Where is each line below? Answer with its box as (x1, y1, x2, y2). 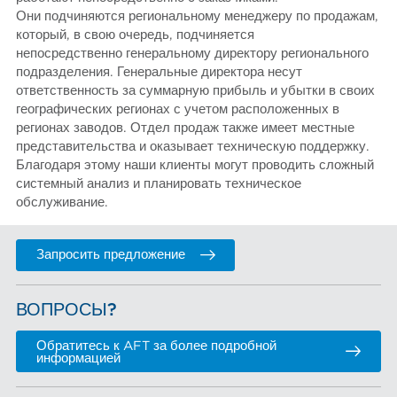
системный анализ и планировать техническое (16, 176, 302, 191)
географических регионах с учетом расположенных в (16, 102, 340, 116)
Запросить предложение (36, 248, 186, 262)
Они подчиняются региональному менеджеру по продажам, (16, 9, 379, 23)
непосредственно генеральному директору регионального (16, 46, 370, 60)
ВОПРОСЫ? (16, 301, 118, 320)
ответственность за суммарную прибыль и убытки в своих (16, 83, 376, 97)
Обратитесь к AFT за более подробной (36, 339, 277, 353)
